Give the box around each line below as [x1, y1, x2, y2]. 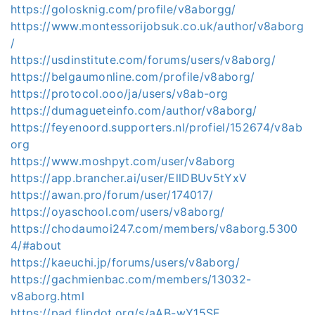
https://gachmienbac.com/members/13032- [11, 271, 252, 286]
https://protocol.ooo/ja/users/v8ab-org [11, 86, 229, 101]
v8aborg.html [11, 288, 85, 303]
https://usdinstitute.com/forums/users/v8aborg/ [11, 52, 276, 67]
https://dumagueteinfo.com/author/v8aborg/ [11, 103, 257, 117]
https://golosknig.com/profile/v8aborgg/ [11, 1, 236, 16]
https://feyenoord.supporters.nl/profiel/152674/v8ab [11, 120, 302, 134]
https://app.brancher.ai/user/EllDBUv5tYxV [11, 170, 247, 185]
